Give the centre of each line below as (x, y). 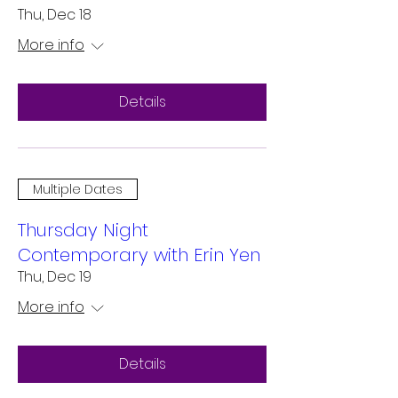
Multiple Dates (78, 189)
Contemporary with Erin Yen (139, 255)
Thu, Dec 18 (55, 15)
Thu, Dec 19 (55, 277)
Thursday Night (83, 230)
